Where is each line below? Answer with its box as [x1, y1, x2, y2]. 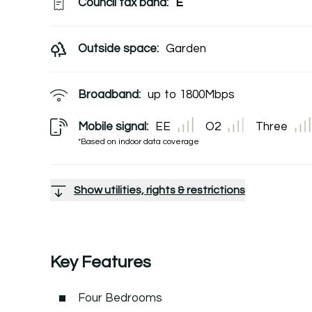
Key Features [50, 253, 151, 271]
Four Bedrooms [78, 291, 162, 304]
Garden [166, 42, 206, 55]
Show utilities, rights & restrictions [74, 184, 245, 196]
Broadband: [78, 88, 141, 101]
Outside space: [78, 42, 159, 55]
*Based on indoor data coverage [78, 136, 199, 146]
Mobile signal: [78, 120, 148, 133]
